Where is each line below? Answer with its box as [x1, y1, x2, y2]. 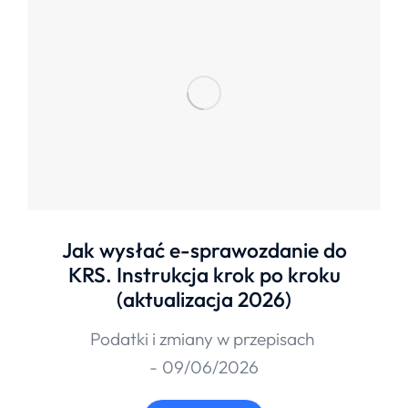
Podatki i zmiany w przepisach [89, 327, 314, 350]
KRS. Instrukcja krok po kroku [67, 260, 341, 288]
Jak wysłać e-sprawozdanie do [61, 236, 347, 263]
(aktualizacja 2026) [117, 285, 291, 312]
